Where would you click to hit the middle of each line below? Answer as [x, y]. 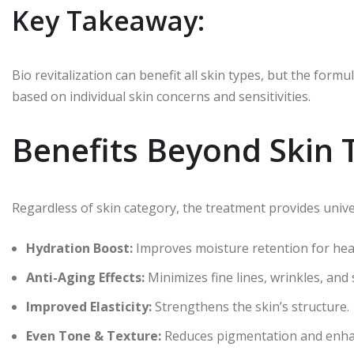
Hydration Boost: [79, 248]
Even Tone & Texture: [94, 335]
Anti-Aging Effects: [85, 277]
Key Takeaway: [108, 20]
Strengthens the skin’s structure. [250, 306]
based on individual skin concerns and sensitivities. [161, 96]
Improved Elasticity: [89, 306]
